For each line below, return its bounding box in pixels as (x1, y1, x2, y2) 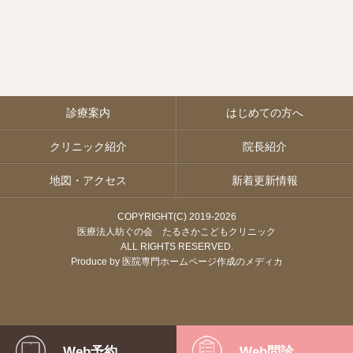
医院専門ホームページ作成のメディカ (121, 255, 283, 267)
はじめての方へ (226, 106, 303, 119)
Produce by (70, 255, 122, 267)
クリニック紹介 (50, 139, 127, 153)
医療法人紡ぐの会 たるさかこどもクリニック (77, 225, 276, 237)
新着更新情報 (232, 173, 298, 187)
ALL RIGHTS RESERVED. (120, 240, 233, 252)
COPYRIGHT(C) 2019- (117, 210, 214, 222)
